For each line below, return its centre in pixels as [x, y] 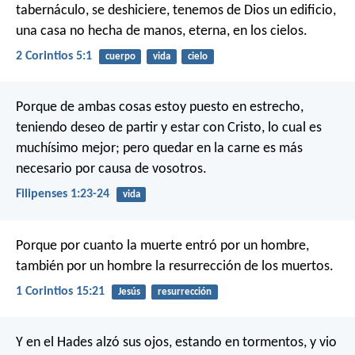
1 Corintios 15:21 [60, 291]
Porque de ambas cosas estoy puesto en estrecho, [160, 108]
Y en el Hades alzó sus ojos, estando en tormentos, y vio [176, 343]
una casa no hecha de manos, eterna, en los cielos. [162, 31]
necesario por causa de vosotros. [111, 170]
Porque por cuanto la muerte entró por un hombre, [162, 246]
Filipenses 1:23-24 [63, 195]
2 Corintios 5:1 [54, 57]
